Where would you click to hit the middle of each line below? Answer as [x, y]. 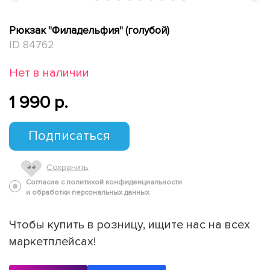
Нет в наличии [49, 73]
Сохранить [67, 167]
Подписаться [69, 136]
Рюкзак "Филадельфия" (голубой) [89, 30]
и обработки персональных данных [88, 192]
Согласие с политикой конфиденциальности [104, 182]
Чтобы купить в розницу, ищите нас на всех [130, 224]
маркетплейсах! [52, 241]
